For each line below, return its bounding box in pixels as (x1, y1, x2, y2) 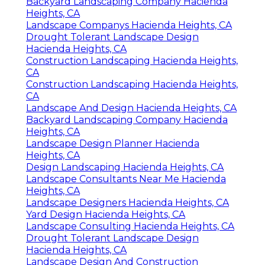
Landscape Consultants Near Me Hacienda (26, 173, 226, 185)
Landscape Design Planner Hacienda (26, 138, 199, 150)
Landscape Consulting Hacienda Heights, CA (26, 221, 234, 232)
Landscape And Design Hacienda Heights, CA (26, 102, 237, 114)
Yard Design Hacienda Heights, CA (26, 209, 185, 221)
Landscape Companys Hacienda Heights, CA (26, 20, 232, 31)
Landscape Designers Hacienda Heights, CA (26, 197, 229, 209)
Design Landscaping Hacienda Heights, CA (26, 161, 224, 173)
